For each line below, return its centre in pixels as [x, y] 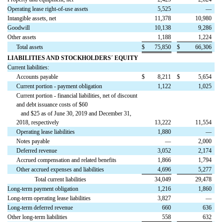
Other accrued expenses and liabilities [60, 169]
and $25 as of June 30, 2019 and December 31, [74, 113]
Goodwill [19, 28]
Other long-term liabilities [37, 217]
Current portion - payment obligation [59, 86]
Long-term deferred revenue [40, 207]
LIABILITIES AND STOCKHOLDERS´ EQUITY [73, 58]
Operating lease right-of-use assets [48, 9]
